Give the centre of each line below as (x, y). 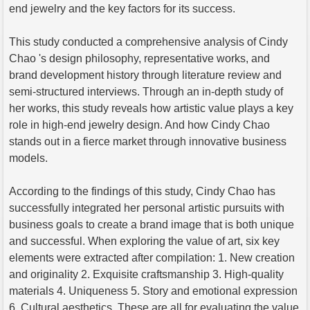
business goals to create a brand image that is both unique (152, 224)
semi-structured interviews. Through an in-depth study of (146, 91)
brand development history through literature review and (145, 75)
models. (28, 158)
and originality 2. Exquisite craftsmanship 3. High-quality (146, 274)
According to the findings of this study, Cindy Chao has (142, 191)
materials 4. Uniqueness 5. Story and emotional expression (153, 291)
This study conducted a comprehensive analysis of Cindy (148, 42)
